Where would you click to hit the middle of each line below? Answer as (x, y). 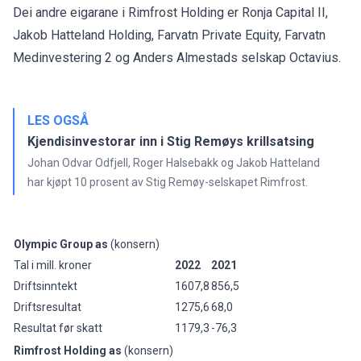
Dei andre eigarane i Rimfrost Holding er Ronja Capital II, (170, 12)
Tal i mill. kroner (53, 265)
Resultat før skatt (58, 328)
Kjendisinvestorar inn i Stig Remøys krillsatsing (171, 141)
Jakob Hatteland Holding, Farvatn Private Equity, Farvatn (169, 35)
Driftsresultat (48, 307)
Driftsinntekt (46, 286)
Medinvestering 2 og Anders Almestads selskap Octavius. (177, 57)
